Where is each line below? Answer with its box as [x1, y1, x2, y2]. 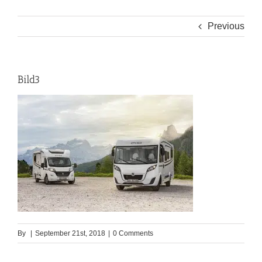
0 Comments [113, 229, 153, 238]
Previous [208, 21, 244, 32]
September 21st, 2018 [35, 229, 105, 238]
